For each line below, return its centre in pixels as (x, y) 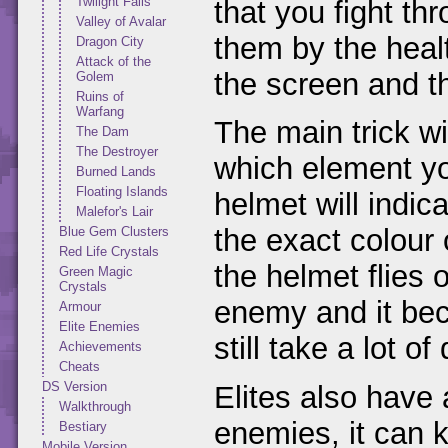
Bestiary (83, 426)
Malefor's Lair (114, 211)
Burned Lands (116, 171)
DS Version (74, 386)
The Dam (102, 131)
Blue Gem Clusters (114, 231)
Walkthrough (95, 406)
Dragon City (110, 41)
